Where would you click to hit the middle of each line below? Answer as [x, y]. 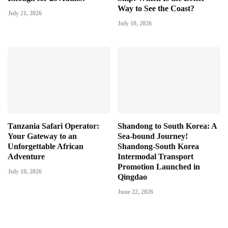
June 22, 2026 [135, 192]
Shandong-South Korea [158, 146]
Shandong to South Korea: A [167, 126]
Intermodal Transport [155, 156]
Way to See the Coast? [156, 8]
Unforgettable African [46, 146]
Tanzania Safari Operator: [53, 126]
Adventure [26, 156]
